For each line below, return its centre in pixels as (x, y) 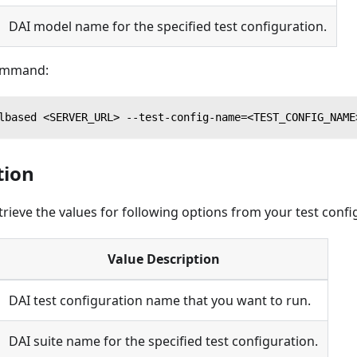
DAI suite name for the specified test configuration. (163, 341)
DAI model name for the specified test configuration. (168, 26)
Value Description (163, 259)
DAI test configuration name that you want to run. (160, 300)
